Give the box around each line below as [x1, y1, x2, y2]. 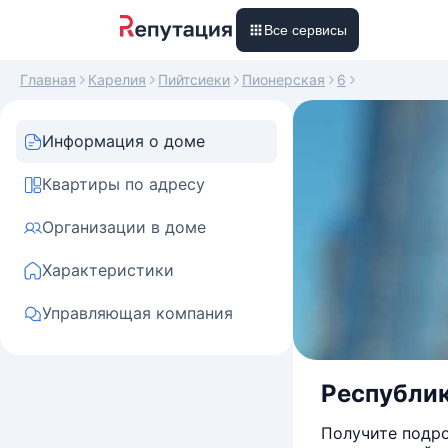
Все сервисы [264, 22, 347, 38]
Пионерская [242, 71, 325, 88]
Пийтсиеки [158, 71, 230, 88]
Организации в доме [42, 217, 206, 237]
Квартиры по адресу [42, 174, 205, 194]
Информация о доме [42, 131, 205, 151]
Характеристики [42, 260, 174, 280]
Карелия [88, 71, 146, 88]
